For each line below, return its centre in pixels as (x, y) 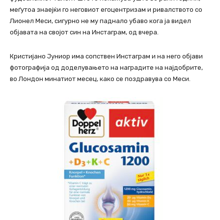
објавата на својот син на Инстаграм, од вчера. (84, 32)
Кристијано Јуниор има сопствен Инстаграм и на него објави (106, 56)
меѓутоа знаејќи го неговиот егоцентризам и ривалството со (106, 10)
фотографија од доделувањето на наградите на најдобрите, (106, 68)
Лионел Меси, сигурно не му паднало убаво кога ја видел (100, 21)
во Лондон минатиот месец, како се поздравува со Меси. (100, 79)
